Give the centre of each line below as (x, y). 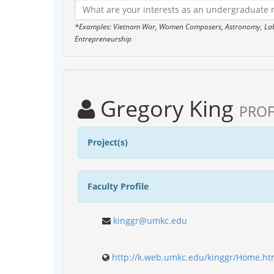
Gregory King (167, 108)
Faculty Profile (118, 186)
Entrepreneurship (103, 38)
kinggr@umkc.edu (150, 220)
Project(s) (108, 142)
